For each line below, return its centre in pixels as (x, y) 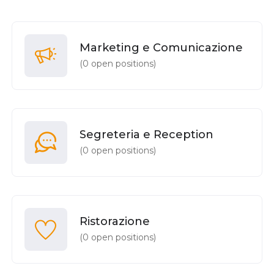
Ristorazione (114, 221)
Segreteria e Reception (146, 134)
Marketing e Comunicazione (161, 47)
